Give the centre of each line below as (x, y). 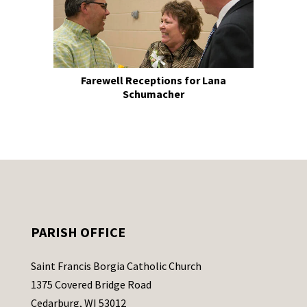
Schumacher (153, 94)
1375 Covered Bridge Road (91, 284)
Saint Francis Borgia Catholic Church (116, 266)
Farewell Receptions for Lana (153, 80)
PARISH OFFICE (78, 232)
